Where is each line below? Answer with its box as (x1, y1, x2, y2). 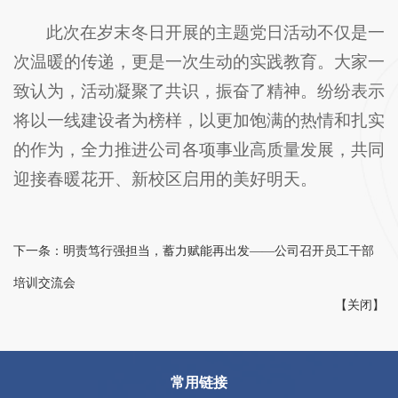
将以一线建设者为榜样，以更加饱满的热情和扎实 (13, 111, 385, 131)
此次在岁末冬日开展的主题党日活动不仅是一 (46, 23, 385, 43)
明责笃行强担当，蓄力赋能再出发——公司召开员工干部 (63, 243, 374, 259)
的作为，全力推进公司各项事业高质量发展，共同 (13, 140, 385, 160)
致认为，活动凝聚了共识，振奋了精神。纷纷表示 (13, 82, 385, 101)
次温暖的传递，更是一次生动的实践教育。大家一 (13, 52, 385, 72)
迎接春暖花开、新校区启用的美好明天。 (13, 170, 317, 189)
